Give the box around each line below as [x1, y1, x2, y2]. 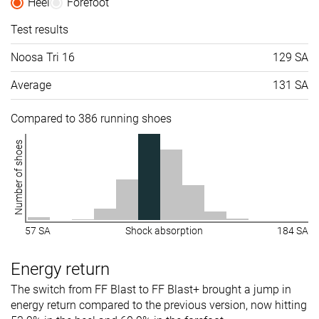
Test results [11, 22, 68, 36]
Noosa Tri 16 [11, 50, 75, 64]
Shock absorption [125, 224, 203, 236]
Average [11, 78, 51, 92]
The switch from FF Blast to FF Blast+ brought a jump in [11, 282, 291, 296]
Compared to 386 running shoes [11, 111, 172, 125]
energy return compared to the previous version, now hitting [11, 298, 307, 312]
